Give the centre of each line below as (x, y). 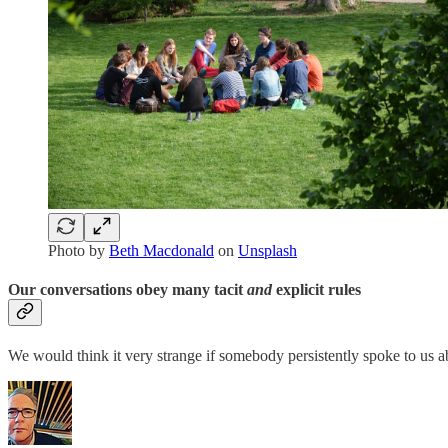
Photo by (78, 250)
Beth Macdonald (161, 250)
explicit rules (316, 290)
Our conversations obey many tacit (127, 290)
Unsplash (267, 250)
